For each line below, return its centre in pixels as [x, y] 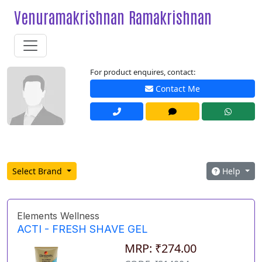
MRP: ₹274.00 [160, 249]
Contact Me [177, 89]
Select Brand [38, 171]
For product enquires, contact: [143, 72]
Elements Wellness [58, 216]
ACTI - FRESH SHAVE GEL [82, 229]
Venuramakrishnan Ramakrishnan [113, 17]
